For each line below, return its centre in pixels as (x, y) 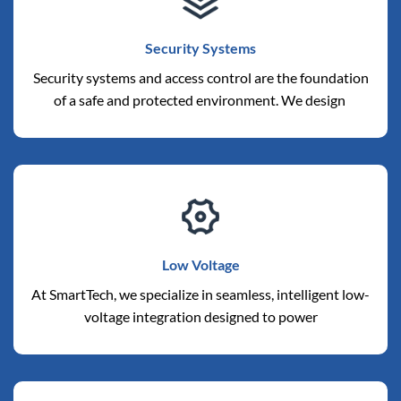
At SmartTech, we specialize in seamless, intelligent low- (200, 294)
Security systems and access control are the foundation (200, 77)
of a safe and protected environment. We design (200, 99)
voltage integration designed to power (200, 316)
